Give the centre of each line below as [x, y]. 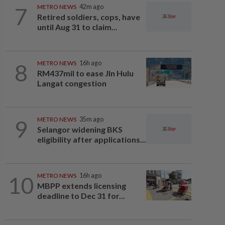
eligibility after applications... [91, 139]
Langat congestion [72, 83]
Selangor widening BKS [80, 129]
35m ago [91, 119]
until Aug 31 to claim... [77, 27]
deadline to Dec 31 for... [81, 196]
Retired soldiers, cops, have [88, 17]
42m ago [91, 7]
